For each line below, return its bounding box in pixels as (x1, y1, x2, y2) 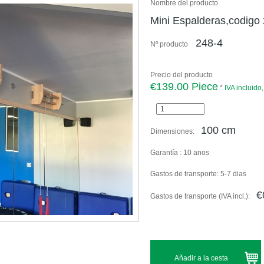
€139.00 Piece (150, 81, 218, 93)
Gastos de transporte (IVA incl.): (150, 192, 252, 200)
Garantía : (150, 148, 183, 157)
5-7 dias (220, 170, 246, 178)
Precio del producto (150, 71, 213, 79)
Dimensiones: (150, 127, 196, 136)
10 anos (183, 148, 209, 157)
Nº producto (150, 40, 190, 48)
